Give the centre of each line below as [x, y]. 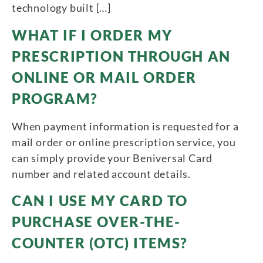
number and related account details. [101, 173]
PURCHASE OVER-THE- [96, 222]
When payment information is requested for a [125, 126]
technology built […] [62, 8]
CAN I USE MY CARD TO [100, 201]
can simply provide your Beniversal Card [112, 158]
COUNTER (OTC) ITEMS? [100, 243]
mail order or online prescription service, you [124, 142]
